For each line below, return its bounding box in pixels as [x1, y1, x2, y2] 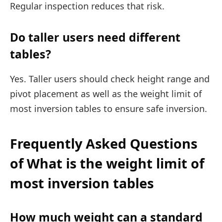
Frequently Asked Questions [10, 134, 197, 153]
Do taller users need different [10, 29, 180, 46]
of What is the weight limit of [10, 154, 204, 173]
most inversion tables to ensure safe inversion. [10, 102, 207, 114]
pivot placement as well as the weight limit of [10, 87, 202, 100]
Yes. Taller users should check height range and [10, 72, 210, 85]
